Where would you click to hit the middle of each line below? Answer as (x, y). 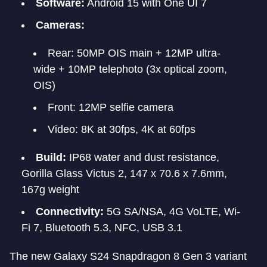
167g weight (50, 190)
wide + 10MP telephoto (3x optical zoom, (130, 69)
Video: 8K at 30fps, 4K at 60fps (122, 129)
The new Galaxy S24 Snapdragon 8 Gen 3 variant (128, 256)
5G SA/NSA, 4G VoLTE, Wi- (172, 212)
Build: (51, 157)
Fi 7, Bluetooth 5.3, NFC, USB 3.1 (102, 228)
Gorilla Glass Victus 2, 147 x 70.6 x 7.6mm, (124, 173)
